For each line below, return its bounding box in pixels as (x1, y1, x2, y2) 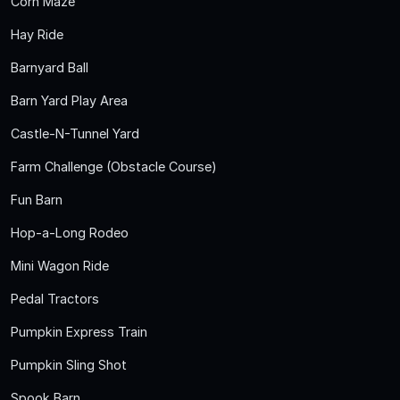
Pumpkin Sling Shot (11, 356, 127, 372)
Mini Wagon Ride (11, 257, 109, 273)
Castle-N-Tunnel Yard (11, 125, 139, 141)
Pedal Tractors (11, 290, 99, 306)
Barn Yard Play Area (11, 92, 128, 108)
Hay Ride (11, 26, 63, 42)
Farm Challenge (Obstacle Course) (11, 158, 217, 174)
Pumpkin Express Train (11, 323, 147, 339)
